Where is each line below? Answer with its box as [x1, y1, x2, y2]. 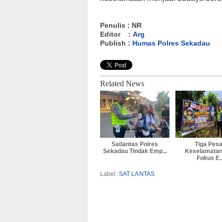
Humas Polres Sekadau [132, 39, 210, 48]
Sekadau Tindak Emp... [103, 148, 167, 155]
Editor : [100, 30, 133, 39]
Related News [100, 79, 144, 88]
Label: [100, 170, 119, 178]
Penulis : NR [100, 21, 142, 30]
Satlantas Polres [111, 141, 158, 148]
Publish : [100, 39, 132, 48]
